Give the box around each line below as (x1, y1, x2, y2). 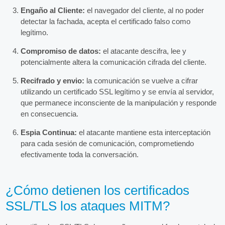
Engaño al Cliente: (21, 6, 85, 15)
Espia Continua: (21, 128, 77, 137)
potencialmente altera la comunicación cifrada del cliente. (21, 57, 207, 66)
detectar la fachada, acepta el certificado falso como (21, 17, 191, 26)
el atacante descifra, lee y (101, 46, 187, 55)
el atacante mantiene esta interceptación (77, 128, 211, 137)
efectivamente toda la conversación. (21, 150, 139, 159)
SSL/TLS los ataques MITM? (6, 198, 170, 213)
